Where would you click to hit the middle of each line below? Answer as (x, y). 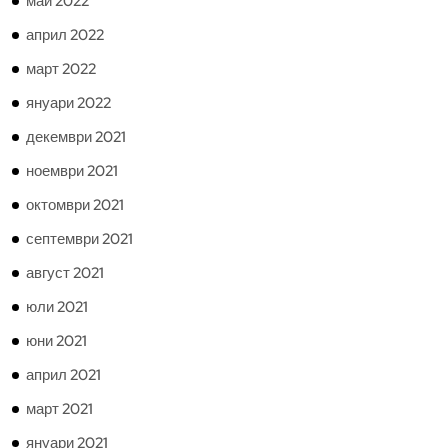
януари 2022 (68, 103)
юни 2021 (56, 341)
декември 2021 (76, 137)
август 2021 (65, 273)
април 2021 (63, 375)
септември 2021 (79, 239)
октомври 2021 (75, 205)
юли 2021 (57, 307)
